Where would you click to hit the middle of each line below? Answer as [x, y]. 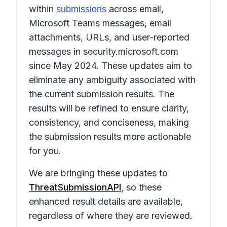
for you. [45, 151]
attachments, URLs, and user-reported [109, 37]
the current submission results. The [102, 94]
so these [143, 187]
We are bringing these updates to [98, 173]
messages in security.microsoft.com [104, 51]
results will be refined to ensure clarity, [109, 108]
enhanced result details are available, [106, 201]
